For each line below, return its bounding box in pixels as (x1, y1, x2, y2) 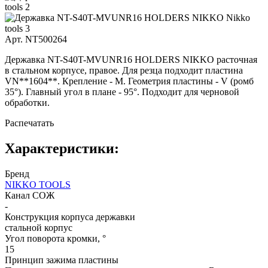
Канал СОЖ (5, 190, 54, 200)
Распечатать (5, 117, 54, 128)
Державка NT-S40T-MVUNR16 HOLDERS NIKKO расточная (5, 54, 257, 65)
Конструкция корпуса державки (5, 211, 135, 222)
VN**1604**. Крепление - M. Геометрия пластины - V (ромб (5, 75, 254, 86)
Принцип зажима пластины (5, 254, 118, 265)
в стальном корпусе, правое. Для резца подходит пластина (5, 65, 243, 75)
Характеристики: (5, 140, 119, 156)
